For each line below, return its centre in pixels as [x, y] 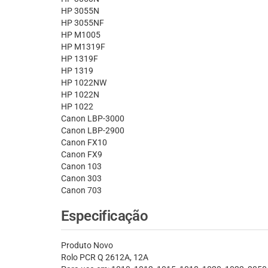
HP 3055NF [83, 23]
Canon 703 [81, 191]
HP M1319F [83, 47]
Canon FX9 [82, 155]
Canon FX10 [84, 143]
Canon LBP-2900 [93, 131]
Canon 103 [81, 167]
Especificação [105, 216]
